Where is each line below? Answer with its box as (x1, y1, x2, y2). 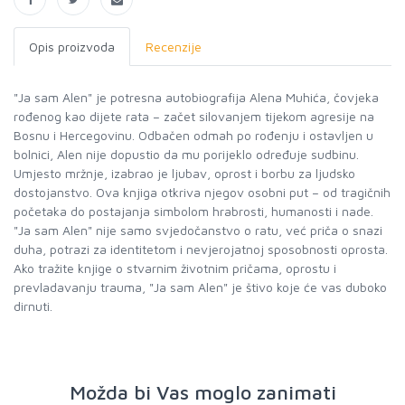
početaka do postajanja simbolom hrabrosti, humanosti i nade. (14, 203, 373, 219)
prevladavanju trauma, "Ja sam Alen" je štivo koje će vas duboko (14, 279, 387, 295)
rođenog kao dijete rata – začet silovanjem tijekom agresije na (14, 108, 374, 124)
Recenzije (146, 39, 202, 54)
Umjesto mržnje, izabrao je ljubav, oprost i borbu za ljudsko (14, 165, 355, 181)
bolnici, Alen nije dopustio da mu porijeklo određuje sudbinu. (14, 146, 359, 162)
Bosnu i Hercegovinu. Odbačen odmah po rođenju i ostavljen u (14, 127, 373, 143)
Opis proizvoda (29, 39, 115, 54)
